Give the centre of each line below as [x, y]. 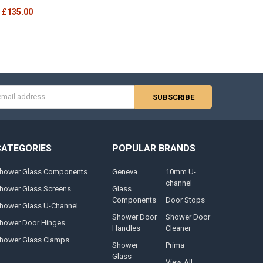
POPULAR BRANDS [154, 149]
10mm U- [181, 171]
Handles [126, 228]
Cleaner [178, 228]
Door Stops [186, 200]
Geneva [124, 171]
